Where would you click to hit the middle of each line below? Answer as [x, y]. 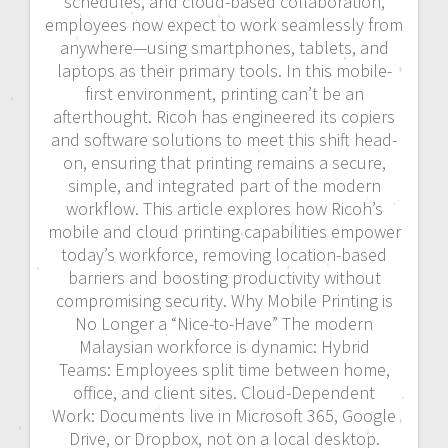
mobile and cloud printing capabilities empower [224, 232]
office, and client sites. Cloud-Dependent [224, 393]
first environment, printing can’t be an [224, 94]
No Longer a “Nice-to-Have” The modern [224, 324]
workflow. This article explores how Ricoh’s [224, 209]
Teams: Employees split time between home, [224, 370]
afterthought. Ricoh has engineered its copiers [224, 117]
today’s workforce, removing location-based [224, 255]
